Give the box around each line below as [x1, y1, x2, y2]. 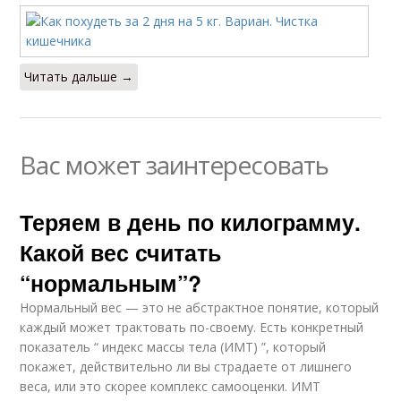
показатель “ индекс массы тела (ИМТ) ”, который [20, 338, 327, 355]
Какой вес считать [20, 236, 222, 269]
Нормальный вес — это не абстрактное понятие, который [20, 299, 380, 316]
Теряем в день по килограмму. [20, 206, 362, 238]
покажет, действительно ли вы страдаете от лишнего [20, 358, 353, 375]
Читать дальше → [24, 68, 134, 85]
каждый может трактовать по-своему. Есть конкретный [20, 319, 364, 336]
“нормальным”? [20, 267, 202, 299]
